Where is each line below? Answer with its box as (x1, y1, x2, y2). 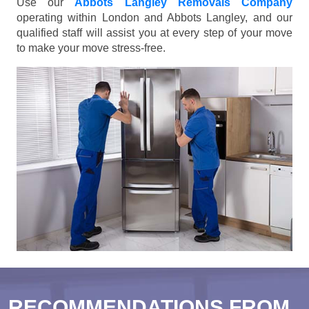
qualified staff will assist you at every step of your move (17, 26, 292, 39)
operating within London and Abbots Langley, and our (17, 11, 292, 23)
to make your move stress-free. (17, 41, 166, 54)
